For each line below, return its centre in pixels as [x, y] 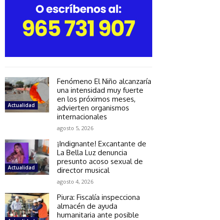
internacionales [82, 116]
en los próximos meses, [96, 99]
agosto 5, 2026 [75, 128]
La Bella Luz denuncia [92, 152]
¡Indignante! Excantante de [102, 143]
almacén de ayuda [87, 206]
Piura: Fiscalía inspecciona [98, 197]
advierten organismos [93, 108]
